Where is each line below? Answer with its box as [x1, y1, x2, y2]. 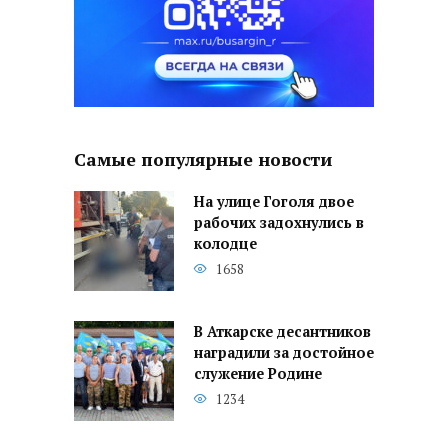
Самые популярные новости [74, 148, 332, 172]
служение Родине [194, 364, 322, 383]
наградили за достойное [194, 343, 374, 362]
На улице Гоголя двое [194, 192, 354, 211]
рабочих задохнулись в [194, 213, 364, 232]
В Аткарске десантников [194, 322, 371, 341]
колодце [194, 234, 257, 253]
